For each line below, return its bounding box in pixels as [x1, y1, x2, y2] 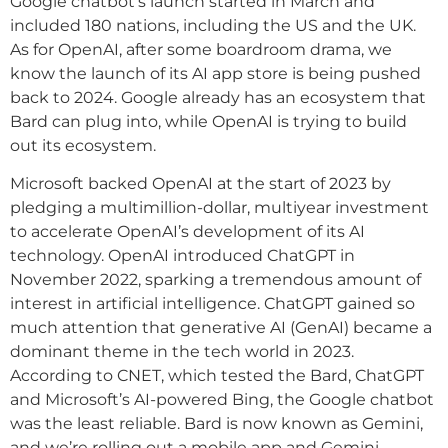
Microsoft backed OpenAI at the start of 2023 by [10, 174, 391, 194]
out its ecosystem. [10, 135, 156, 155]
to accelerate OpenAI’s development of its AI [10, 222, 365, 242]
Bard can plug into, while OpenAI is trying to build [10, 111, 407, 131]
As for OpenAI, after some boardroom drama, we [10, 39, 392, 59]
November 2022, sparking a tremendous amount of [10, 270, 421, 290]
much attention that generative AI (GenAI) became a [10, 318, 432, 338]
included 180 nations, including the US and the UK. [10, 15, 416, 35]
